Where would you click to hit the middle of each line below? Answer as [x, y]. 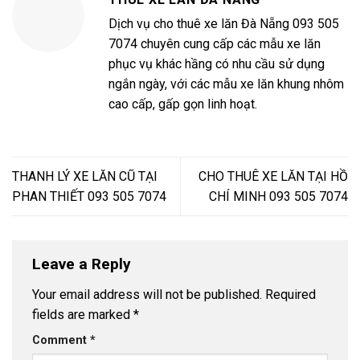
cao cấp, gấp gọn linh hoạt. [183, 104]
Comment [61, 340]
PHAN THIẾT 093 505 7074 [89, 196]
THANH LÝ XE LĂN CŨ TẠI [85, 176]
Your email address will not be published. [147, 294]
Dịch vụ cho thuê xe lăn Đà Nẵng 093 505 [224, 23]
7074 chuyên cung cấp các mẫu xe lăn [215, 43]
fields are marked [83, 314]
